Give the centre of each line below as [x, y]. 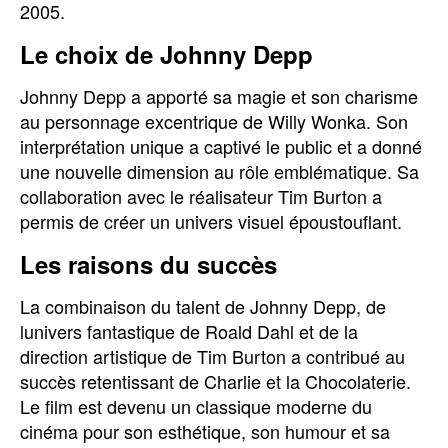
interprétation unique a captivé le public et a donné [221, 146]
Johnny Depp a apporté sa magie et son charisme [219, 96]
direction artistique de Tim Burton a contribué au [212, 356]
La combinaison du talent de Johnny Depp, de [203, 306]
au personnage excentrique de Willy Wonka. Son [214, 121]
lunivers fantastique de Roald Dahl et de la [189, 331]
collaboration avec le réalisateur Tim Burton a [201, 196]
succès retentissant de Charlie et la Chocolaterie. [215, 381]
